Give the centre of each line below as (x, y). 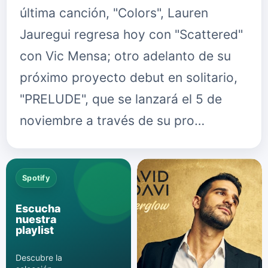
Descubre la (39, 257)
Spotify (36, 178)
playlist (35, 230)
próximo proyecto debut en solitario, (129, 77)
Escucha (38, 209)
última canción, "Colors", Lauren (114, 13)
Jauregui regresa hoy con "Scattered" (131, 34)
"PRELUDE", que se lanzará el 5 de (121, 99)
